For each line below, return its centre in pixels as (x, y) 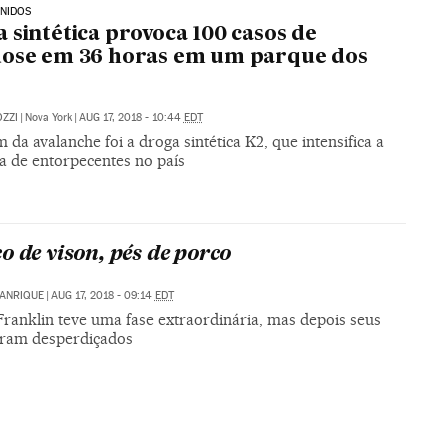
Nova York (48, 118)
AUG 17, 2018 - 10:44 (131, 118)
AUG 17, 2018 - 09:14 (102, 295)
